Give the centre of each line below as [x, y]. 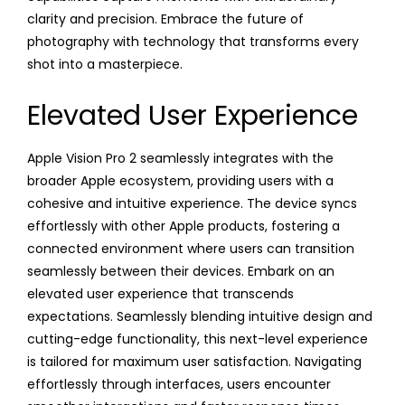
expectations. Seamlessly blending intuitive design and [200, 316]
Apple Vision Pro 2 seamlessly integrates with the [180, 158]
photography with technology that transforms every [193, 41]
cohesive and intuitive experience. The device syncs [192, 203]
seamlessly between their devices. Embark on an [181, 271]
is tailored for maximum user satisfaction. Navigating [194, 361]
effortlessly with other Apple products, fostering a [184, 226]
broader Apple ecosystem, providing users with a [180, 180]
